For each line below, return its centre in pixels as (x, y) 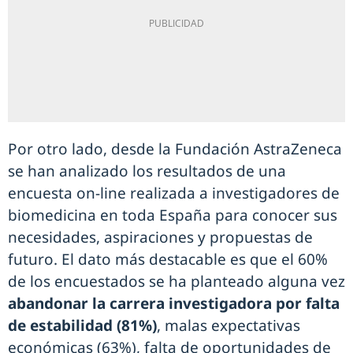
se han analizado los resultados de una (147, 171)
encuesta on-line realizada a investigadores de (174, 193)
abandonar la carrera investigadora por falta (174, 303)
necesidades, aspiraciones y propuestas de (160, 237)
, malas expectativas (229, 325)
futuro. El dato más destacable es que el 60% (168, 259)
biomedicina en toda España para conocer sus (173, 215)
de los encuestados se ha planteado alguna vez (176, 281)
